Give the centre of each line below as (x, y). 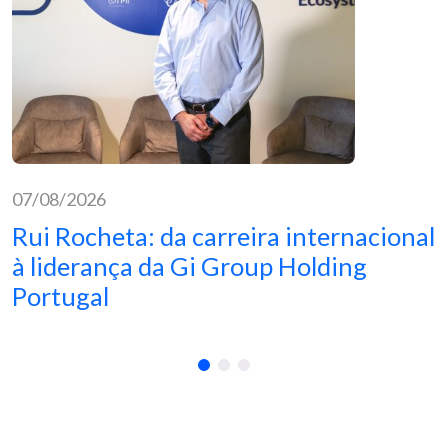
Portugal (60, 296)
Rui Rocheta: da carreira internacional (223, 236)
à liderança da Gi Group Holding (189, 266)
